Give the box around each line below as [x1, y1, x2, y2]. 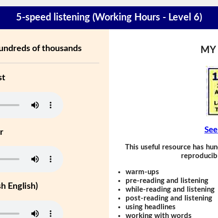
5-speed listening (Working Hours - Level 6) [16, 13, 202, 23]
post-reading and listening [126, 194, 213, 202]
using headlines [126, 203, 176, 211]
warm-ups [126, 168, 160, 176]
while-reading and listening [126, 185, 215, 193]
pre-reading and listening [126, 177, 209, 184]
